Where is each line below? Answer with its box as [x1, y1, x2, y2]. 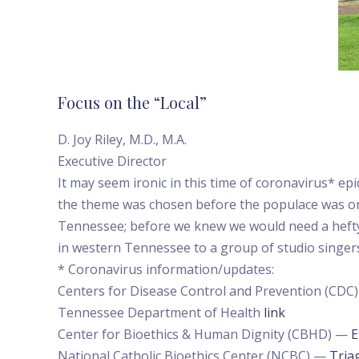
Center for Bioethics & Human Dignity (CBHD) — [58, 325, 351, 343]
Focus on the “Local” [58, 91, 207, 113]
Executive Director [58, 151, 167, 170]
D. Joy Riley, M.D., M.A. [58, 130, 187, 148]
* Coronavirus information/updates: [58, 260, 274, 278]
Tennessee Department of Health [58, 303, 264, 321]
